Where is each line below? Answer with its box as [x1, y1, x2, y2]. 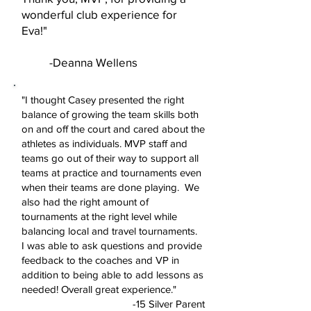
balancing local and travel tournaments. [22, 225, 200, 237]
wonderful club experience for [22, 8, 177, 21]
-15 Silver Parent [22, 298, 205, 310]
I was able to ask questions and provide [22, 239, 202, 251]
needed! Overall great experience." [22, 283, 176, 295]
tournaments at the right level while [22, 210, 177, 222]
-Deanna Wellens [22, 56, 137, 69]
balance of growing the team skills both [22, 108, 199, 120]
